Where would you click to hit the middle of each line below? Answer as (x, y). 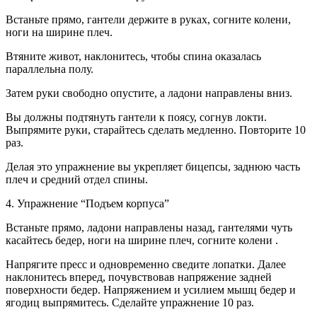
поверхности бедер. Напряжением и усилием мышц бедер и (151, 289)
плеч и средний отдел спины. (77, 179)
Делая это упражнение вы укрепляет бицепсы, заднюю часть (153, 166)
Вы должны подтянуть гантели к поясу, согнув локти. (136, 117)
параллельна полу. (50, 69)
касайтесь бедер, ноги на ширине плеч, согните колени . (142, 240)
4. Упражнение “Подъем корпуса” (87, 203)
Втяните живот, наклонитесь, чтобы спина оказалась (133, 56)
